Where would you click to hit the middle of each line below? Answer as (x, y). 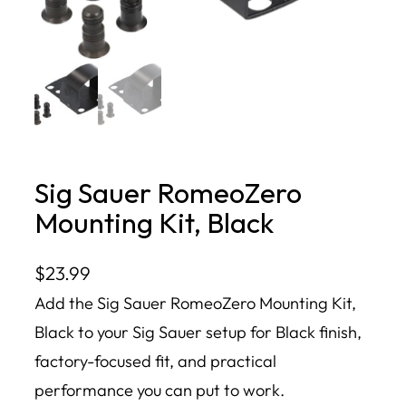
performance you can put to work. (159, 390)
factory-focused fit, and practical (155, 361)
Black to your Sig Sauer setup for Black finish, (198, 332)
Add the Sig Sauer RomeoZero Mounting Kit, (195, 303)
